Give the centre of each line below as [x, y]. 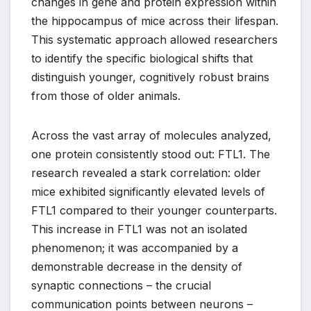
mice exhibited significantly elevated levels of [148, 192]
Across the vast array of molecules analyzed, [151, 136]
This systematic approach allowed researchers [154, 40]
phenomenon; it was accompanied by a [135, 248]
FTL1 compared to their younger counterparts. [154, 211]
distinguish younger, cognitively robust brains [150, 77]
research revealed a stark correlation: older [146, 173]
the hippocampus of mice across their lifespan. [155, 21]
